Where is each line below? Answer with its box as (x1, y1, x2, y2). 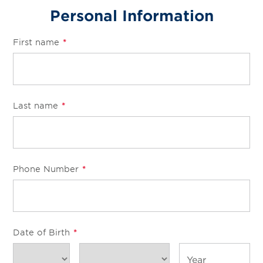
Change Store (33, 16, 96, 28)
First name (13, 36, 62, 47)
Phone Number (13, 163, 82, 174)
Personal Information (49, 6, 214, 24)
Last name (13, 100, 61, 110)
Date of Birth (13, 227, 73, 237)
